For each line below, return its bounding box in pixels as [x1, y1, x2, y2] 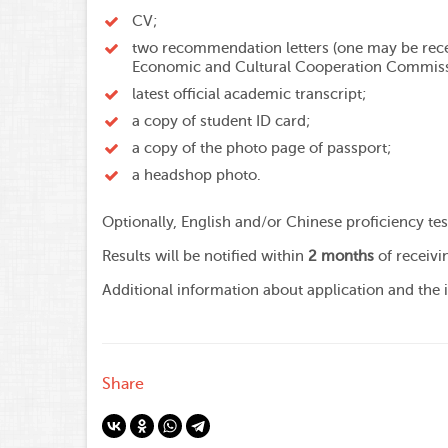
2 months [308, 248, 374, 266]
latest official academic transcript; [132, 85, 366, 103]
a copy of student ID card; [132, 112, 310, 130]
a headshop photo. [132, 166, 261, 184]
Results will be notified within [102, 248, 308, 266]
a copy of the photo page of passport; [132, 139, 391, 157]
